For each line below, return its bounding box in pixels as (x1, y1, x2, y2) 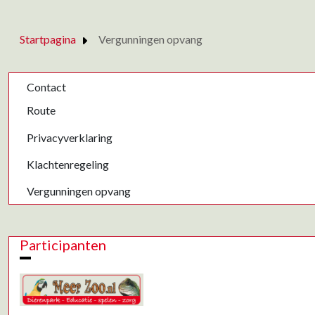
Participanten (20, 236, 106, 253)
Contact (27, 80, 66, 94)
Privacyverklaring (27, 130, 112, 144)
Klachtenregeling (27, 157, 109, 171)
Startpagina (20, 32, 76, 46)
